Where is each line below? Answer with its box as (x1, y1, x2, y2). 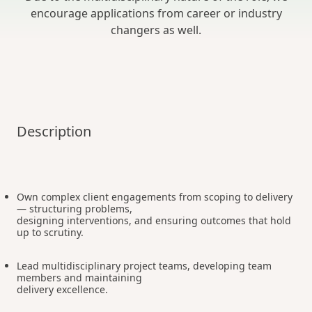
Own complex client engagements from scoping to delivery (17, 190, 292, 203)
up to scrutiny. (17, 226, 84, 239)
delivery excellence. (17, 283, 108, 296)
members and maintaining (17, 271, 142, 284)
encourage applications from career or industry (30, 6, 282, 21)
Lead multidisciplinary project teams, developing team (17, 259, 272, 272)
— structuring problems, (17, 202, 132, 215)
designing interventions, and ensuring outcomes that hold (17, 214, 291, 227)
